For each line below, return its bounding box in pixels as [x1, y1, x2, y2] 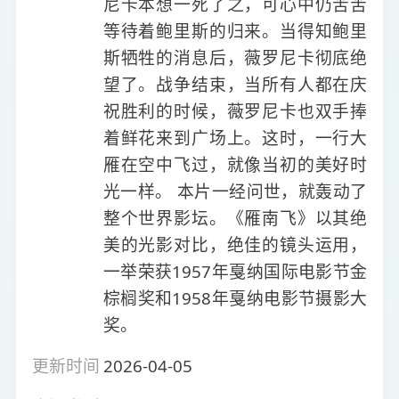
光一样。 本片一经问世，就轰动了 [102, 179, 368, 203]
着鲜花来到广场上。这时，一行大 [102, 126, 368, 150]
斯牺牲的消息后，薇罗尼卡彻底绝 [102, 45, 368, 69]
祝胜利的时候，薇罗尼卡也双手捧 [102, 99, 368, 123]
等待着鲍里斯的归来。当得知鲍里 [102, 19, 368, 43]
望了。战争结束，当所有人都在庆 [102, 72, 368, 96]
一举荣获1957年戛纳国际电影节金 [102, 259, 368, 283]
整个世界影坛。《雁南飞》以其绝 [102, 206, 368, 230]
